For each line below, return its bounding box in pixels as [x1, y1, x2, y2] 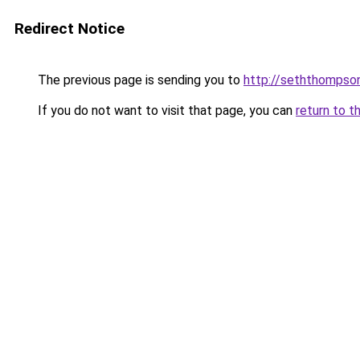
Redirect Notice [14, 19, 125, 38]
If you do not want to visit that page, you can [35, 103, 296, 118]
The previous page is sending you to [35, 72, 243, 88]
